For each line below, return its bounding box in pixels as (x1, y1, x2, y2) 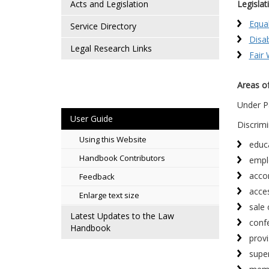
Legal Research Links (70, 43, 152, 54)
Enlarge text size (79, 190, 139, 201)
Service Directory (70, 20, 136, 32)
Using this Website (79, 134, 147, 145)
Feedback (79, 171, 115, 182)
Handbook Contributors (79, 153, 165, 163)
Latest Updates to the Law (70, 210, 174, 222)
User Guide (70, 113, 113, 124)
